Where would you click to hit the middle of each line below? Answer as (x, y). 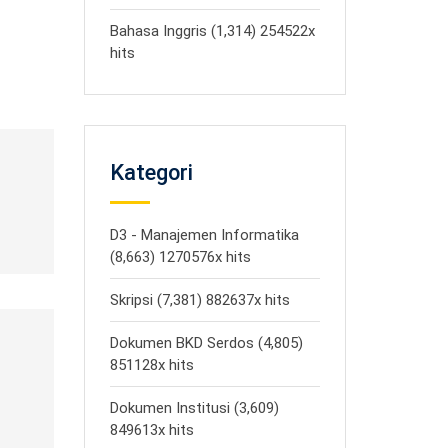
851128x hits (151, 365)
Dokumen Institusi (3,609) (194, 408)
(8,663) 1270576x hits (180, 257)
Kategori (151, 172)
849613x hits (151, 430)
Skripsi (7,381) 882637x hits (199, 300)
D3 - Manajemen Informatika (204, 235)
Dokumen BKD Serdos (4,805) (206, 343)
